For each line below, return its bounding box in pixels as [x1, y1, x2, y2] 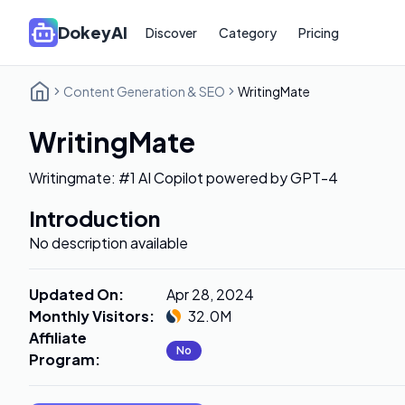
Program [29, 350, 95, 369]
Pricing [298, 24, 339, 41]
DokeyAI [58, 22, 127, 42]
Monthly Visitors [29, 306, 149, 325]
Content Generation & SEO [63, 83, 225, 99]
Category [219, 24, 277, 41]
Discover [146, 24, 197, 41]
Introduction [29, 204, 160, 231]
